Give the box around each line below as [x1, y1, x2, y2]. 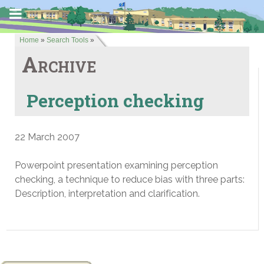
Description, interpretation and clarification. [15, 188, 200, 199]
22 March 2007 [15, 131, 80, 143]
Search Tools [47, 36, 88, 44]
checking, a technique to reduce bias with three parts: [15, 174, 245, 185]
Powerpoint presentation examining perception [15, 160, 218, 171]
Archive [22, 50, 96, 78]
